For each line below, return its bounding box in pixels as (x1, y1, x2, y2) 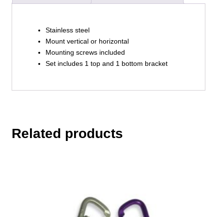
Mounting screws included (45, 48, 125, 56)
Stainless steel (45, 26, 90, 34)
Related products (12, 126, 123, 141)
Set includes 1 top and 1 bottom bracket (45, 59, 168, 67)
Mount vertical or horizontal (45, 37, 129, 45)
